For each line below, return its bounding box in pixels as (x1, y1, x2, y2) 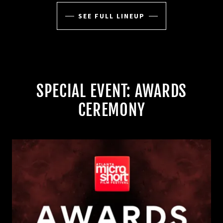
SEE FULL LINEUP (78, 11, 145, 21)
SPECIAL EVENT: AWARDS (36, 81, 187, 102)
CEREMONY (78, 100, 145, 120)
